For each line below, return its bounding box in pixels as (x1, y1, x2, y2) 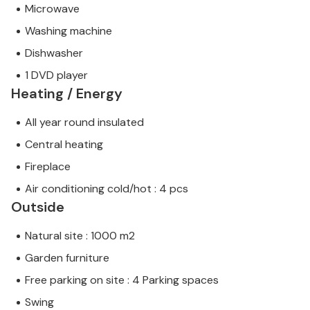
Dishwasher (25, 46, 83, 61)
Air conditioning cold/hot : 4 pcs (25, 181, 188, 197)
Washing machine (25, 24, 112, 39)
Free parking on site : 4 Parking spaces (25, 273, 219, 288)
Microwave (25, 1, 80, 17)
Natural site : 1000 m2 (25, 228, 135, 244)
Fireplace (25, 159, 71, 174)
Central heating (25, 137, 103, 152)
